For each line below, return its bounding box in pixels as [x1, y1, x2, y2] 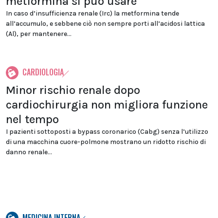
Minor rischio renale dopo [6, 83, 140, 97]
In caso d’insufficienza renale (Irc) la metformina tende [6, 9, 179, 18]
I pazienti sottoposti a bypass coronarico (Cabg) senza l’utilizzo [6, 127, 208, 136]
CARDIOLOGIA [22, 66, 64, 78]
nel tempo [6, 112, 59, 126]
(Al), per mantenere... [6, 30, 72, 38]
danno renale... [6, 148, 52, 156]
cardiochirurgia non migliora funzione [6, 98, 208, 111]
